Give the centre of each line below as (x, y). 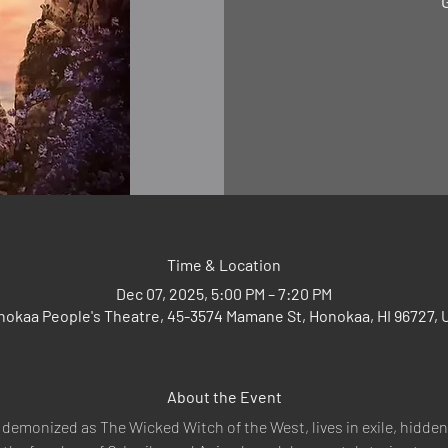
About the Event (224, 396)
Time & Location (224, 264)
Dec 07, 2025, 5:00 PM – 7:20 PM (224, 293)
